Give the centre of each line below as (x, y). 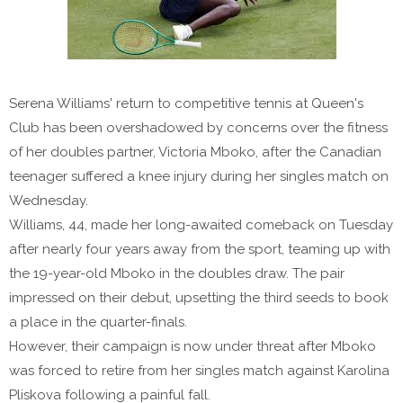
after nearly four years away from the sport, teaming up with (200, 250)
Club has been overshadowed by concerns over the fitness (198, 128)
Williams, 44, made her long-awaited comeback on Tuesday (201, 225)
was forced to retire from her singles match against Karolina (199, 371)
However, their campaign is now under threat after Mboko (193, 347)
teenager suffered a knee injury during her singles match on (199, 177)
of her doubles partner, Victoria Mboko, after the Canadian (195, 152)
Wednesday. (49, 201)
